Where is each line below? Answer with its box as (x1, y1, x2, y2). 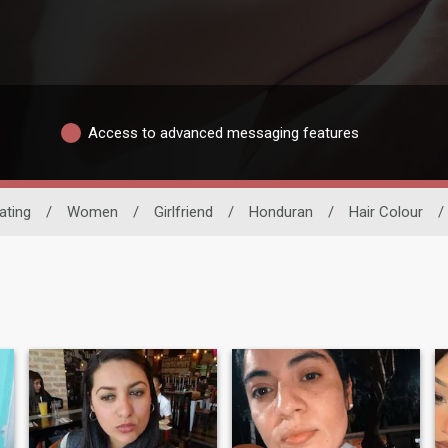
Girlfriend (154, 203, 213, 222)
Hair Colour (349, 203, 423, 222)
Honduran (249, 203, 313, 222)
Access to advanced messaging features (88, 123, 359, 142)
